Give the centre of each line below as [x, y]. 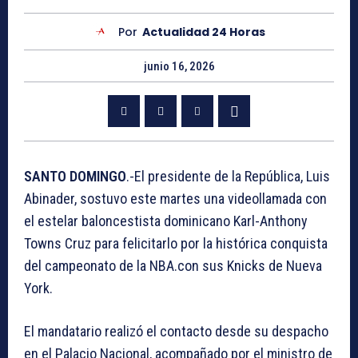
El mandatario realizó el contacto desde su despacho [176, 332]
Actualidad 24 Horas [204, 32]
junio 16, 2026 [179, 67]
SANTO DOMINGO [75, 177]
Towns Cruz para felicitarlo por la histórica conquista [176, 244]
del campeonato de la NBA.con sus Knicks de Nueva [173, 266]
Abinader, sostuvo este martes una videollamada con [175, 199]
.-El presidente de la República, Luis [228, 177]
